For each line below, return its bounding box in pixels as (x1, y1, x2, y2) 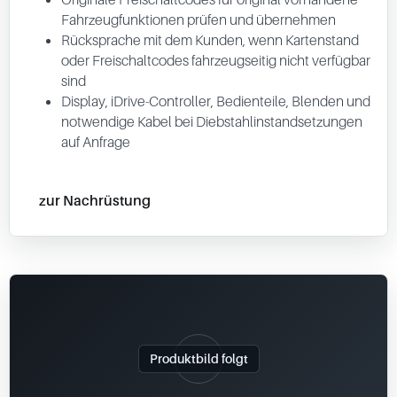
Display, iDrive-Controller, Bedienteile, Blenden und (61, 92, 370, 110)
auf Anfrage (61, 133, 130, 151)
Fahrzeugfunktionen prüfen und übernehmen (61, 11, 336, 28)
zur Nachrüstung (39, 191, 151, 209)
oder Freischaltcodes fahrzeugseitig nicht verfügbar (61, 51, 370, 69)
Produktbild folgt (149, 351, 248, 366)
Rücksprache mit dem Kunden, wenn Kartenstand (61, 31, 359, 49)
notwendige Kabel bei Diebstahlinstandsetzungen (61, 113, 362, 130)
